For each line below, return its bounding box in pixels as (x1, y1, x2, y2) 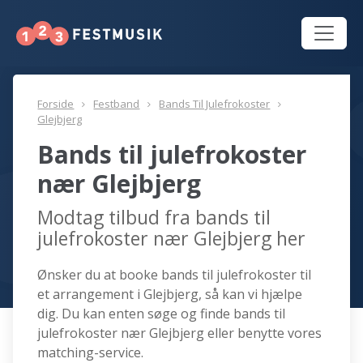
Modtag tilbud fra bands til (37, 204, 271, 231)
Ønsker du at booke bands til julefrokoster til (37, 266, 312, 284)
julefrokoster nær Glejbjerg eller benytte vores (37, 324, 322, 343)
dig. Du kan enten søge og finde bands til (37, 305, 286, 323)
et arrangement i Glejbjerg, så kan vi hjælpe (37, 285, 303, 304)
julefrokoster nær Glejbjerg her (37, 225, 306, 252)
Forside (37, 96, 75, 112)
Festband (93, 96, 140, 112)
